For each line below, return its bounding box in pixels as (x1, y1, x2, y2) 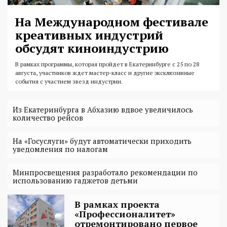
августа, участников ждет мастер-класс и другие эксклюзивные (15, 68, 195, 77)
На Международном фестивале (15, 13, 208, 30)
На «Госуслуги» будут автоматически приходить (13, 135, 192, 146)
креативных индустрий (15, 26, 163, 43)
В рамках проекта (74, 198, 160, 210)
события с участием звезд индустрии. (15, 77, 124, 85)
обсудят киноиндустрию (15, 40, 169, 56)
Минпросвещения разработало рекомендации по (13, 167, 198, 177)
